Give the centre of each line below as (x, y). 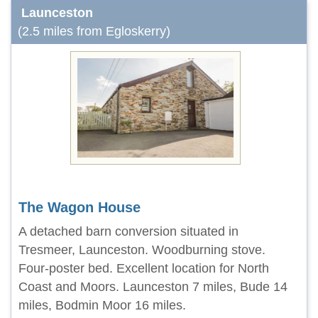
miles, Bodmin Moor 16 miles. (102, 305)
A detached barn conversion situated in (128, 231)
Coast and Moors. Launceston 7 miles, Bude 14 (153, 287)
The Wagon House (79, 207)
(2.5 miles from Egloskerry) (94, 31)
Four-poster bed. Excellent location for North (144, 268)
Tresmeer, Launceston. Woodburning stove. (142, 250)
